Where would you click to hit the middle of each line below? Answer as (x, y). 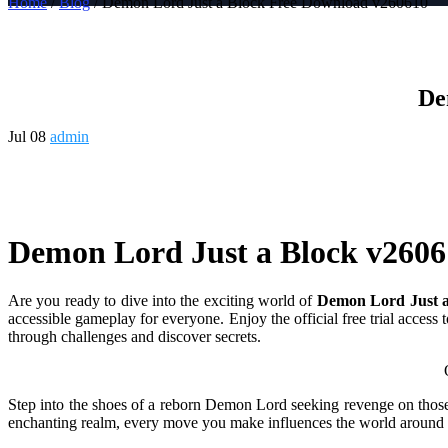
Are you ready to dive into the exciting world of (162, 301)
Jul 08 (29, 137)
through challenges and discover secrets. (134, 337)
